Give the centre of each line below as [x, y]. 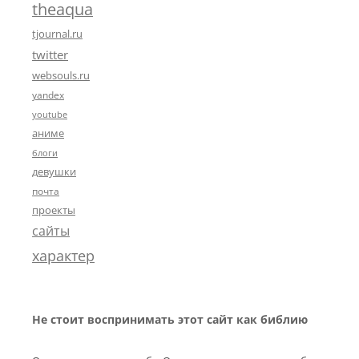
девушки [54, 172]
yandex [48, 95]
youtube [50, 115]
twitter [50, 55]
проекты [54, 210]
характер [63, 256]
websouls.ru [61, 76]
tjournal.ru [57, 34]
